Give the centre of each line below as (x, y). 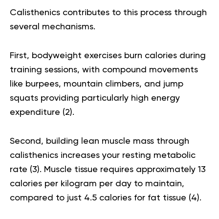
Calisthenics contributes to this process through (108, 12)
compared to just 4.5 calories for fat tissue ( (100, 198)
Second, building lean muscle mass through (99, 141)
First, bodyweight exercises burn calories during (108, 55)
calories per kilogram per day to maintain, (97, 184)
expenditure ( (37, 112)
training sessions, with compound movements (104, 70)
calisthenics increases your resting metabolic (103, 155)
